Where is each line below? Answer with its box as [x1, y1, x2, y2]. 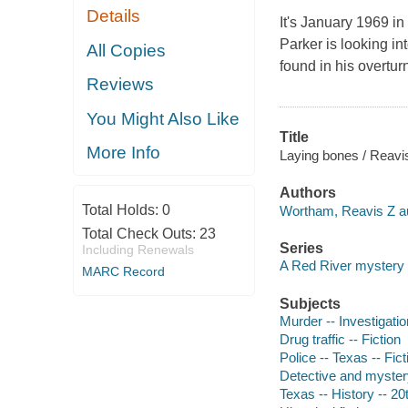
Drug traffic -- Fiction [279, 331, 401, 348]
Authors [279, 185, 336, 201]
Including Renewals [81, 241, 194, 257]
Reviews [87, 75, 155, 95]
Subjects [279, 295, 341, 311]
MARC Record [81, 263, 165, 279]
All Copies [87, 40, 167, 60]
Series [279, 240, 323, 256]
